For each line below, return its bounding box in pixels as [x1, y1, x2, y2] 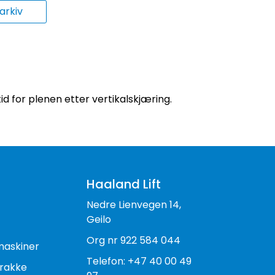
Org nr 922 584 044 [86, 233, 180, 247]
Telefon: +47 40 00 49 [86, 254, 192, 268]
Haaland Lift [86, 176, 161, 193]
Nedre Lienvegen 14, [86, 198, 181, 212]
